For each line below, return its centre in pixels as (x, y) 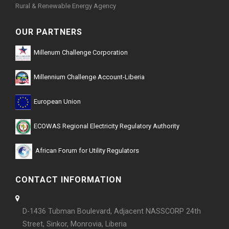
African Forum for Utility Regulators (85, 151)
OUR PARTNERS (49, 32)
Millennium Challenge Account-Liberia (88, 77)
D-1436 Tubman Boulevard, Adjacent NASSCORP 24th (112, 211)
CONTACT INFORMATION (68, 180)
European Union (56, 102)
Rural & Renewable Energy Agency (66, 6)
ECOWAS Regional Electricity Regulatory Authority (105, 126)
